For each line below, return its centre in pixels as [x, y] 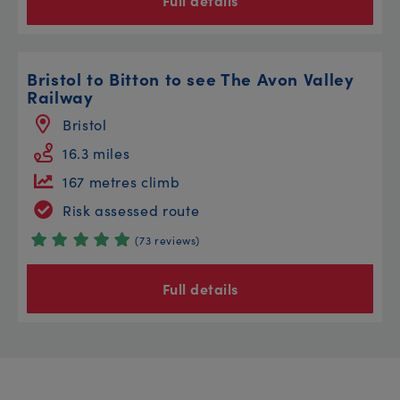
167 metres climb [121, 181]
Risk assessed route [131, 209]
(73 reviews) [168, 239]
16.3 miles [96, 152]
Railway [60, 96]
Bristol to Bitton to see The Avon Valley [191, 78]
